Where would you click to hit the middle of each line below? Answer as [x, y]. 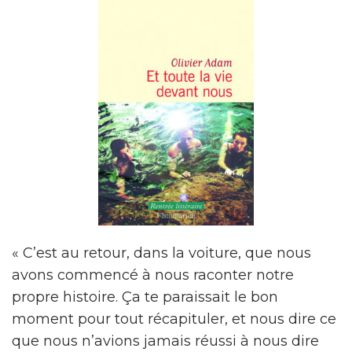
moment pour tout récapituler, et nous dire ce [174, 319]
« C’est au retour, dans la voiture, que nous [161, 253]
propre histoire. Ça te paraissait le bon [145, 297]
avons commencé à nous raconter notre [153, 275]
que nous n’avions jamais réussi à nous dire [165, 341]
